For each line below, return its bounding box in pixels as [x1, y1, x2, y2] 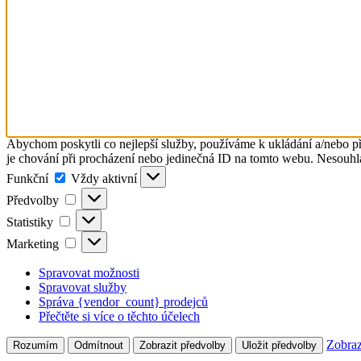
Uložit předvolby [242, 338, 317, 351]
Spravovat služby [39, 280, 127, 294]
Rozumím [13, 338, 58, 351]
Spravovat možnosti [39, 265, 139, 280]
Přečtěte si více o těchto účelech [39, 309, 200, 323]
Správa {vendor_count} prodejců [39, 294, 208, 309]
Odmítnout [74, 338, 123, 351]
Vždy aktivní [71, 171, 140, 185]
